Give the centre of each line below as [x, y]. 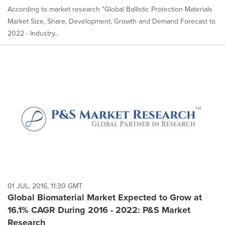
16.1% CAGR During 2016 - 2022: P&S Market [99, 210]
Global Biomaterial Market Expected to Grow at [105, 197]
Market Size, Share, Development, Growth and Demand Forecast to [111, 22]
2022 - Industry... [33, 34]
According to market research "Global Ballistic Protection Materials [110, 10]
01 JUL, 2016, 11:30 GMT [45, 186]
